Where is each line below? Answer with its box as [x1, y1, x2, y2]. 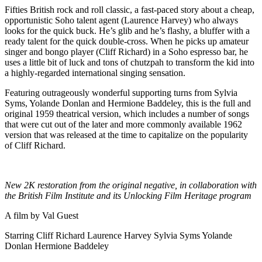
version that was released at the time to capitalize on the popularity [5, 129, 248, 140]
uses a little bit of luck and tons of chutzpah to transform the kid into [5, 57, 254, 67]
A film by [5, 210, 40, 220]
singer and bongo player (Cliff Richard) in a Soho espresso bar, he [5, 46, 248, 57]
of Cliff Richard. [5, 140, 65, 150]
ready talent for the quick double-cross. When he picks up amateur [5, 36, 249, 46]
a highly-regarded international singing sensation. [5, 67, 185, 78]
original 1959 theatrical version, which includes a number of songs [5, 108, 249, 119]
